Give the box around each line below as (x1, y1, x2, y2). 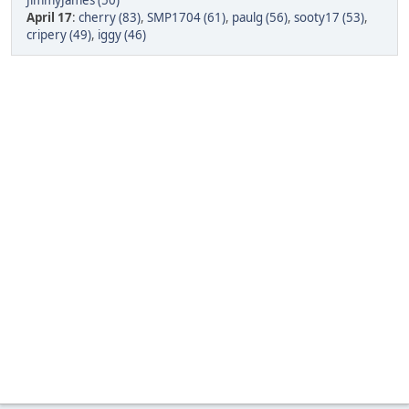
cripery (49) (26, 26, 91, 43)
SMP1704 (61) (147, 9, 225, 26)
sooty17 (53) (294, 9, 364, 26)
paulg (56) (232, 9, 288, 26)
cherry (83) (79, 9, 141, 26)
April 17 (26, 9, 72, 26)
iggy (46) (98, 26, 146, 43)
